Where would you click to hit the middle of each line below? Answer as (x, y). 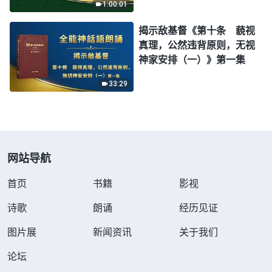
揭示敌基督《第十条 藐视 (197, 31)
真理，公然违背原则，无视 (197, 45)
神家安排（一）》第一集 (192, 60)
